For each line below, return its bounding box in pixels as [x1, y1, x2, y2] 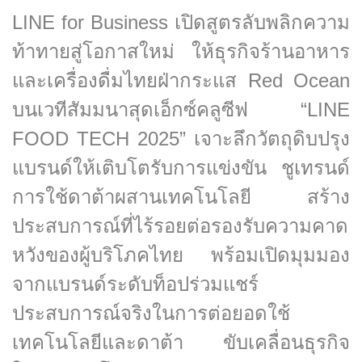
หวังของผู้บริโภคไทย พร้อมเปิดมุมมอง [12, 244, 350, 266]
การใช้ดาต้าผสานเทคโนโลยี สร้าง [12, 186, 350, 208]
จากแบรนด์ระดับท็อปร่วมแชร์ [12, 273, 259, 295]
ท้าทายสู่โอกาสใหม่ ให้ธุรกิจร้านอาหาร [12, 40, 350, 62]
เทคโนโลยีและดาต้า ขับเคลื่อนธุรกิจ [12, 331, 350, 353]
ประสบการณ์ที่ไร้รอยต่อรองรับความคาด [12, 215, 348, 237]
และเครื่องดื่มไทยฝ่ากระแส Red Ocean [12, 69, 350, 91]
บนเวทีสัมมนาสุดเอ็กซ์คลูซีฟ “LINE [12, 99, 350, 120]
